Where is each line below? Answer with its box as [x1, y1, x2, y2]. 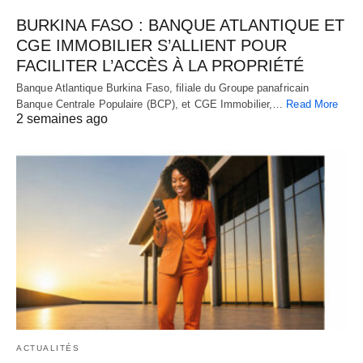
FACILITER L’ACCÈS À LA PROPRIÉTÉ [16, 56, 304, 75]
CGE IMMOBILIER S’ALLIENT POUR [16, 36, 287, 54]
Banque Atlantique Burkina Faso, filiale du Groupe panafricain [16, 81, 310, 94]
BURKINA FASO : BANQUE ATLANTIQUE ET [16, 15, 344, 34]
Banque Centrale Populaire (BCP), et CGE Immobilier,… [16, 97, 287, 110]
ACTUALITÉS [16, 343, 79, 352]
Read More [286, 97, 339, 110]
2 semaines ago [16, 111, 108, 126]
